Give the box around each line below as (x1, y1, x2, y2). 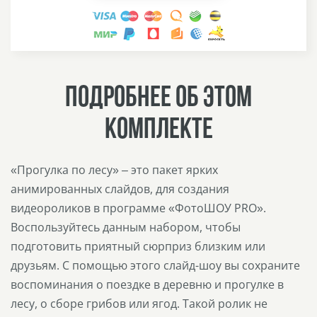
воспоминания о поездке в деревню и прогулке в (11, 276, 284, 292)
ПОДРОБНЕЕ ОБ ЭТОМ (65, 83, 252, 113)
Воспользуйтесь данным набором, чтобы (11, 219, 241, 235)
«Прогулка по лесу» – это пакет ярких (11, 161, 218, 178)
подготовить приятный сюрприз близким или (11, 238, 265, 254)
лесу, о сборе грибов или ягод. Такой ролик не (11, 295, 267, 311)
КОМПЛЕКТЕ (104, 115, 213, 145)
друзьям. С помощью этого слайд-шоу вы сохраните (11, 257, 300, 273)
